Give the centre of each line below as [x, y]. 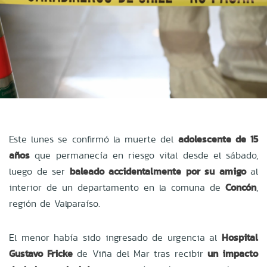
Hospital [240, 237]
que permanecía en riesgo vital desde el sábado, [144, 155]
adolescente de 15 [218, 139]
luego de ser [39, 171]
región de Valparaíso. [55, 203]
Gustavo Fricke [41, 253]
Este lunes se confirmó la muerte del [94, 139]
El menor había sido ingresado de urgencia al [115, 237]
